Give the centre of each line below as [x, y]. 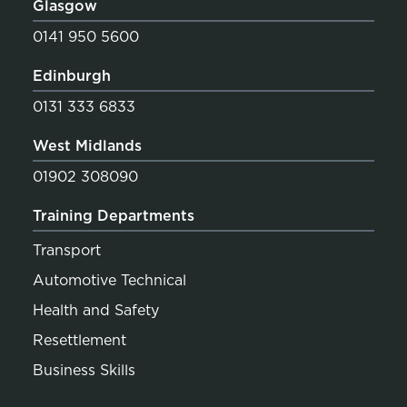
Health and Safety [95, 311]
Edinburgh [71, 76]
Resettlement [79, 341]
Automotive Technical [109, 281]
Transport [66, 251]
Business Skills [84, 371]
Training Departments [113, 216]
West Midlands [87, 146]
